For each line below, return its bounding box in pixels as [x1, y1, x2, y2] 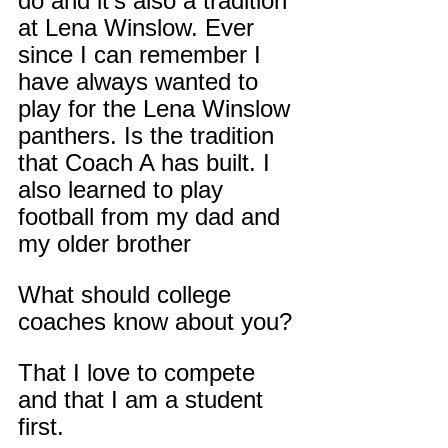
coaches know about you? [18, 308, 292, 336]
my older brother [18, 230, 191, 258]
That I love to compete [18, 359, 262, 387]
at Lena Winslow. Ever [18, 14, 261, 42]
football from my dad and [18, 203, 287, 231]
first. [18, 413, 64, 441]
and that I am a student [18, 386, 270, 414]
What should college [18, 281, 238, 309]
